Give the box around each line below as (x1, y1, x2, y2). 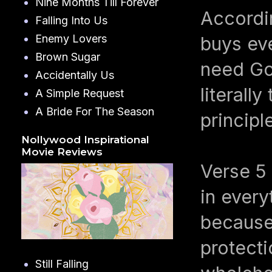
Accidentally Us (35, 68, 114, 81)
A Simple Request (35, 86, 124, 100)
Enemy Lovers (35, 32, 107, 45)
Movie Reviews (21, 146, 103, 158)
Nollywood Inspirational (21, 134, 149, 146)
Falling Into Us (35, 13, 107, 27)
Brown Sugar (35, 50, 100, 63)
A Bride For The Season (35, 104, 154, 118)
